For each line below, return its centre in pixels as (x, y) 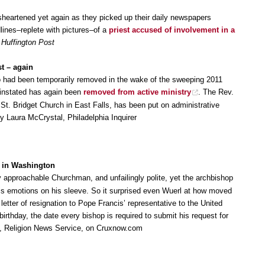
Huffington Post (28, 43)
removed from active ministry (137, 92)
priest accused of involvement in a (172, 30)
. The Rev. (216, 92)
